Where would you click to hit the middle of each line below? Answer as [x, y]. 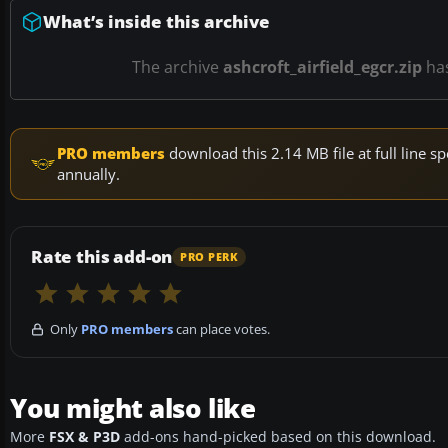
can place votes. [221, 329]
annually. [88, 174]
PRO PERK [209, 256]
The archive [177, 67]
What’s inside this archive [156, 22]
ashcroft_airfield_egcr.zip [322, 67]
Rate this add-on [102, 257]
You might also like [133, 408]
